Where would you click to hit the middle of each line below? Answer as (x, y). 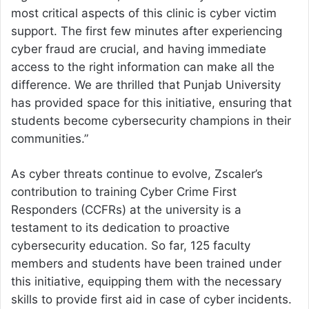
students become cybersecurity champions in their (151, 121)
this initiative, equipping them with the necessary (146, 282)
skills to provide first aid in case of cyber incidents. (151, 300)
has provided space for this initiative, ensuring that (151, 103)
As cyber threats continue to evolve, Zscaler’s (137, 174)
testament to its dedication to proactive (120, 228)
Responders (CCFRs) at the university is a (126, 210)
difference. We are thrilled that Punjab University (146, 85)
